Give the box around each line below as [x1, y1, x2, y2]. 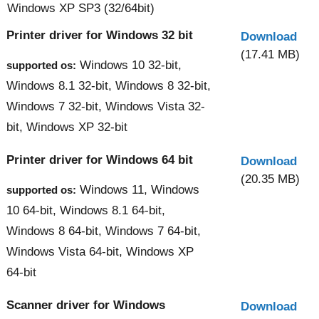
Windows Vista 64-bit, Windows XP [6, 244, 194, 258]
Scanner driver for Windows [6, 298, 165, 312]
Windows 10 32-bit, [76, 58, 182, 72]
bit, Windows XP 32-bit [6, 120, 127, 134]
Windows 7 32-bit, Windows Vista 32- [6, 99, 205, 113]
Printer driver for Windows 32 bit [6, 28, 193, 42]
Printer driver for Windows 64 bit [6, 152, 193, 167]
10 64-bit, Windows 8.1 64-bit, [6, 203, 165, 217]
